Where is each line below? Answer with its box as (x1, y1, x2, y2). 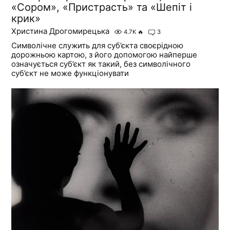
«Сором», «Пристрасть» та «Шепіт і (11, 1, 193, 14)
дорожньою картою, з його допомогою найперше (11, 50, 198, 60)
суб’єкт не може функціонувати (11, 68, 129, 79)
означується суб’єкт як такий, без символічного (11, 59, 191, 69)
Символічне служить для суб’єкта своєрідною (11, 41, 184, 51)
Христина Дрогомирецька (11, 26, 110, 36)
